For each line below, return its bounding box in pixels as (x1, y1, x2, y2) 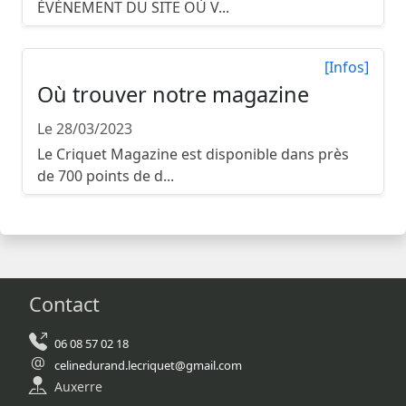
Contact (29, 291, 100, 318)
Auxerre (54, 378, 102, 396)
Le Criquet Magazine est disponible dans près (37, 144, 349, 165)
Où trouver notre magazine (37, 80, 309, 110)
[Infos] (324, 57, 369, 78)
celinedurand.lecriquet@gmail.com (54, 357, 242, 374)
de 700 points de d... (37, 166, 174, 187)
